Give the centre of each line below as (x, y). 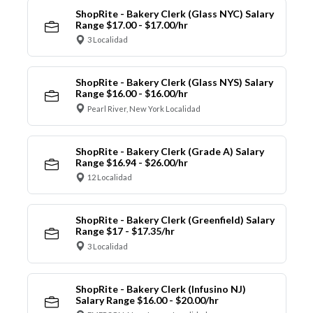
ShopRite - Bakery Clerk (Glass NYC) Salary (174, 13)
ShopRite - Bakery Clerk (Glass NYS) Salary (174, 82)
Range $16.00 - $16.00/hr (131, 94)
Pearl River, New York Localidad (144, 108)
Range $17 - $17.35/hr (125, 231)
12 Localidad (110, 177)
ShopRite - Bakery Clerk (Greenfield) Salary (175, 220)
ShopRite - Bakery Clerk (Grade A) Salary (169, 151)
